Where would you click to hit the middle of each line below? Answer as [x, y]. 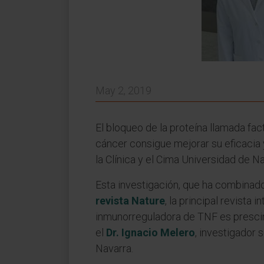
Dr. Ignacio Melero [151, 232]
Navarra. [114, 248]
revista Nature [130, 201]
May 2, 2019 [123, 90]
